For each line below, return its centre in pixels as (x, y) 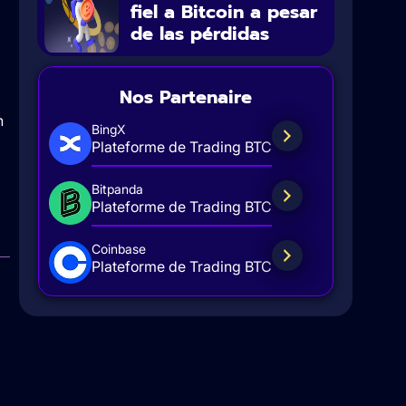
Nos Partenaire (185, 97)
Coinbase (118, 248)
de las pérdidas (200, 33)
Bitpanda (117, 188)
